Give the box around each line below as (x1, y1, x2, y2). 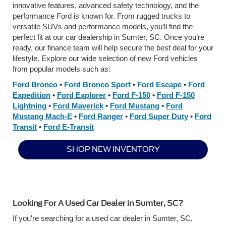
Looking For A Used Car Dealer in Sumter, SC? (13, 199, 183, 208)
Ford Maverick (53, 101, 103, 110)
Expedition (13, 91, 50, 100)
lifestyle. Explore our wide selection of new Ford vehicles (13, 54, 198, 63)
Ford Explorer (57, 91, 106, 100)
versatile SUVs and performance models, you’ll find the (13, 22, 193, 31)
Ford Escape (137, 80, 182, 89)
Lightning (13, 101, 46, 110)
